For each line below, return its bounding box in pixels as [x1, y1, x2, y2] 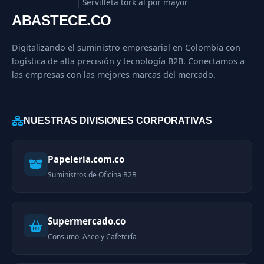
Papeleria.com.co [48, 153, 124, 166]
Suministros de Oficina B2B [48, 170, 137, 180]
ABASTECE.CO [12, 12, 111, 28]
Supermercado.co [48, 215, 126, 227]
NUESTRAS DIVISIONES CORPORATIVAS [24, 115, 212, 126]
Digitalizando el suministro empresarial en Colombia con [12, 41, 240, 53]
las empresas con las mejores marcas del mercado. [12, 68, 216, 80]
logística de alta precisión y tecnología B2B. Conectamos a [12, 55, 245, 67]
